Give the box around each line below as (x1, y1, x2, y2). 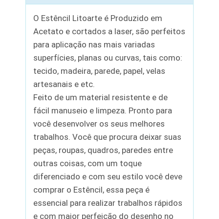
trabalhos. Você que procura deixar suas (33, 131, 182, 142)
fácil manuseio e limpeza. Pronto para (33, 105, 173, 115)
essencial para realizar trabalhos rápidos (33, 197, 183, 208)
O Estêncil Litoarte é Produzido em (33, 13, 163, 23)
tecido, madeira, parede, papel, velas (33, 66, 166, 76)
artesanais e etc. (33, 79, 95, 89)
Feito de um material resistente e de (33, 92, 168, 102)
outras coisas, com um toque (33, 158, 142, 168)
